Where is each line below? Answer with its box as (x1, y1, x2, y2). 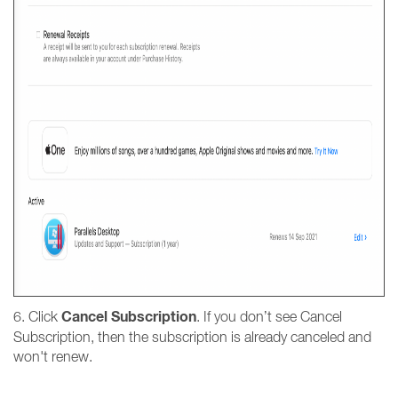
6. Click (13, 308, 61, 324)
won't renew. (13, 348, 96, 364)
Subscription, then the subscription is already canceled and (13, 329, 371, 345)
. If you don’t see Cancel (196, 308, 342, 324)
